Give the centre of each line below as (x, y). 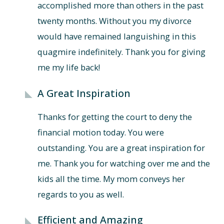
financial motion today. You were (100, 132)
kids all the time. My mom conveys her (111, 178)
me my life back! (68, 67)
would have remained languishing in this (116, 36)
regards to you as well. (80, 194)
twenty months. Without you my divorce (114, 21)
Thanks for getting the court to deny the (114, 116)
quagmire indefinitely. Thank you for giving (121, 52)
